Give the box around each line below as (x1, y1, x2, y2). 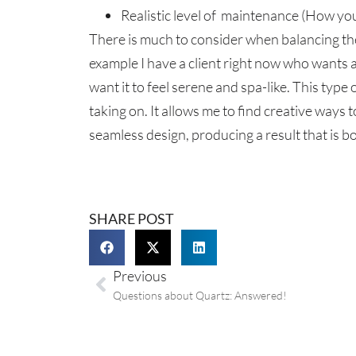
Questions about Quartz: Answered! (113, 288, 287, 303)
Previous (113, 267, 167, 285)
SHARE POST (89, 210, 174, 228)
